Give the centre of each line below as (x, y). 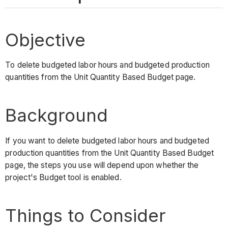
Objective (46, 39)
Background (57, 115)
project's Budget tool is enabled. (65, 177)
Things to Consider (86, 215)
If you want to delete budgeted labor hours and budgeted (107, 140)
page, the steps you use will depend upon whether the (102, 165)
